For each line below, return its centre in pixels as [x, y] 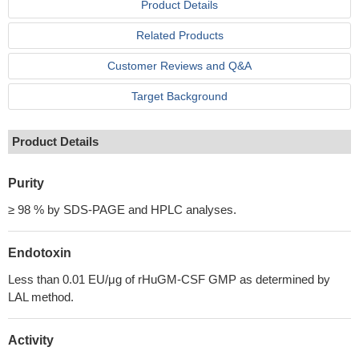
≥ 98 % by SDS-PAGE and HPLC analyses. [122, 210]
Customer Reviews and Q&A [179, 66]
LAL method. [41, 297]
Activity [31, 340]
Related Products [179, 35]
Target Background [179, 96]
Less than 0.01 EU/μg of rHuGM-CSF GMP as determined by [169, 279]
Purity [26, 183]
